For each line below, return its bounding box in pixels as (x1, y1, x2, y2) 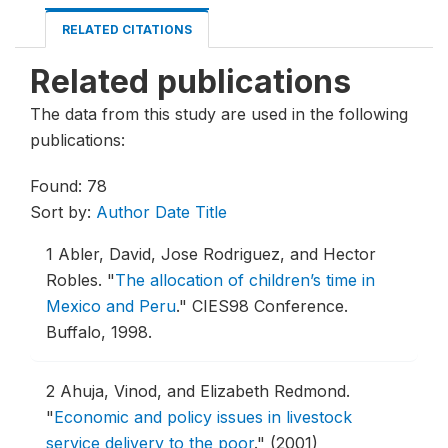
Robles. (46, 270, 107, 290)
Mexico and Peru (46, 296, 176, 316)
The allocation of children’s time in (115, 270, 375, 290)
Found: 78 (30, 176, 107, 196)
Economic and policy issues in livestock (54, 407, 352, 427)
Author (96, 202, 150, 222)
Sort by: (30, 202, 96, 222)
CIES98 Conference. (192, 296, 348, 316)
